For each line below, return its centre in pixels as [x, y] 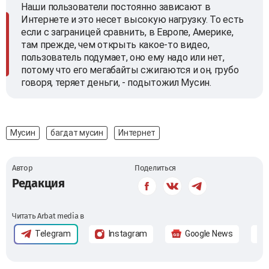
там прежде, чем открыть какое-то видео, [115, 44]
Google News [209, 234]
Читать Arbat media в [48, 216]
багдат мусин [77, 132]
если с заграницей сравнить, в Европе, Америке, [127, 32]
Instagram [128, 234]
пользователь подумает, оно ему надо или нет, [123, 57]
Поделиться [155, 168]
